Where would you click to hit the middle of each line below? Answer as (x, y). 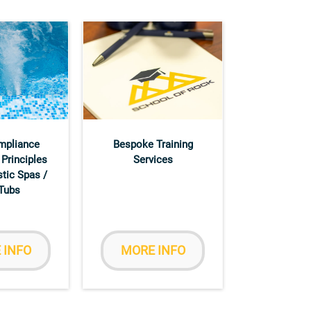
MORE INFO (153, 250)
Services (153, 159)
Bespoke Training (153, 144)
